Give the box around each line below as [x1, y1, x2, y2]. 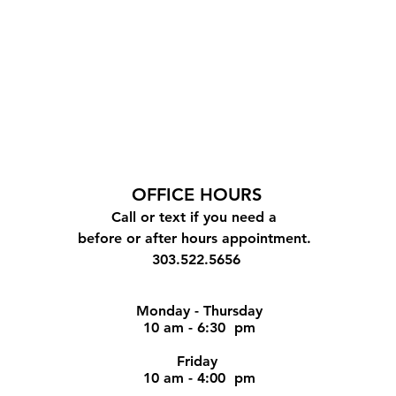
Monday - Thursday [135, 302, 263, 319]
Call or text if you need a [111, 209, 282, 225]
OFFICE [131, 184, 200, 205]
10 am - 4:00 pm [142, 369, 255, 386]
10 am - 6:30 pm [142, 319, 255, 336]
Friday [176, 353, 222, 369]
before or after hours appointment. [77, 230, 316, 247]
